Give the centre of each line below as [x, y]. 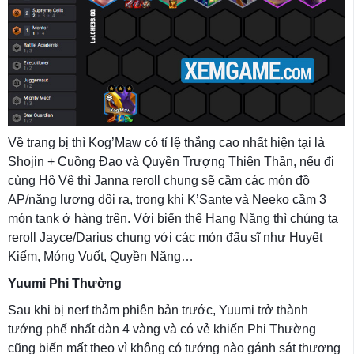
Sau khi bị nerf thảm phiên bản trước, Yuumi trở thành [158, 310]
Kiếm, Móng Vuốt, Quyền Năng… [101, 256]
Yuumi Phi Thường [65, 283]
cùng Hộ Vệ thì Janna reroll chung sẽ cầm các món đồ [159, 180]
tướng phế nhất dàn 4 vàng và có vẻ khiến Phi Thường [162, 329]
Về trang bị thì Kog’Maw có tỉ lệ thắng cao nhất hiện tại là [166, 142]
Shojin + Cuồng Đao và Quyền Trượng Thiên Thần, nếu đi [171, 161]
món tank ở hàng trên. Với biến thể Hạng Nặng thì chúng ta [173, 218]
